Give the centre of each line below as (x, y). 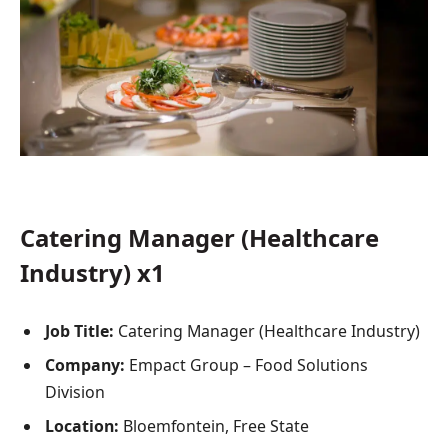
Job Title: (79, 331)
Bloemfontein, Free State (216, 426)
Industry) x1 (92, 273)
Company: (87, 365)
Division (75, 392)
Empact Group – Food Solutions (248, 365)
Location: (84, 426)
